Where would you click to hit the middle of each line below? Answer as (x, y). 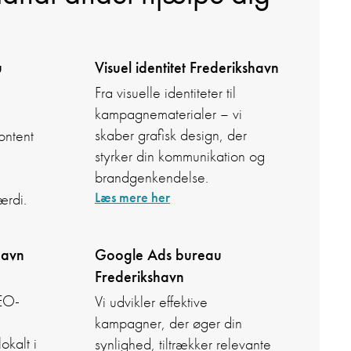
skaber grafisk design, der (171, 136)
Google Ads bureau (158, 255)
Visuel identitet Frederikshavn (187, 68)
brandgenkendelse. (152, 178)
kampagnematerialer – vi (168, 114)
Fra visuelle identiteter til (165, 93)
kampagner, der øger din (168, 324)
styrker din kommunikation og (180, 157)
